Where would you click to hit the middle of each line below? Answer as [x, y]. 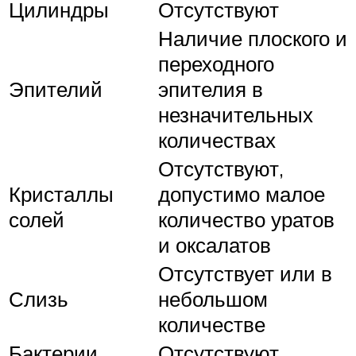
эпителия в [211, 89]
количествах [217, 139]
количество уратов [246, 219]
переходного [216, 63]
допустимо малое [242, 193]
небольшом [213, 298]
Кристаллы [61, 193]
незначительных [236, 114]
